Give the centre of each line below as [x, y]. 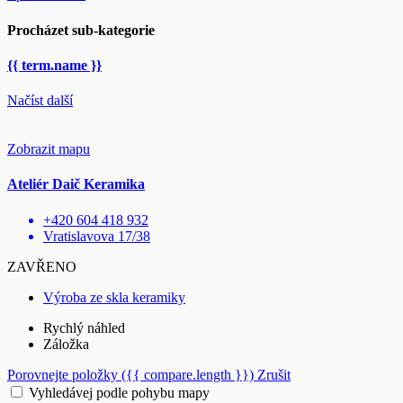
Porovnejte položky [64, 374]
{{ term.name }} [54, 65]
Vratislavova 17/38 [97, 236]
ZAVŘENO [42, 266]
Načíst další [40, 101]
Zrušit [274, 374]
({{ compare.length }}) [188, 374]
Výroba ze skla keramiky [114, 297]
